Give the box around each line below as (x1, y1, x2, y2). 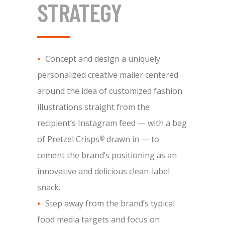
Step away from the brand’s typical (45, 198, 175, 209)
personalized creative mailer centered (37, 69, 178, 80)
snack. (37, 182, 60, 193)
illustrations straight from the (37, 101, 150, 113)
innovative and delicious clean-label (37, 166, 170, 177)
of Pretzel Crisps (37, 134, 99, 145)
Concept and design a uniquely (45, 53, 160, 64)
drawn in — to (104, 134, 159, 145)
